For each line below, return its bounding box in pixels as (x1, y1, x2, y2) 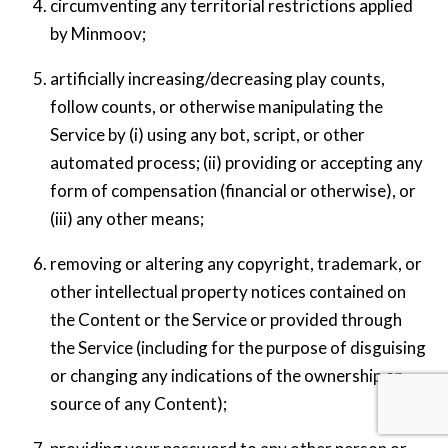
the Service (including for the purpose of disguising (49, 336, 426, 358)
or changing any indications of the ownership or (49, 364, 402, 386)
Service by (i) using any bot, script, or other (49, 123, 365, 145)
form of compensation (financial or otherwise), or (49, 179, 416, 201)
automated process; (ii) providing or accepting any (49, 151, 423, 173)
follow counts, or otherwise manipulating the (49, 95, 383, 117)
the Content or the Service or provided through (49, 308, 402, 330)
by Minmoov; (49, 22, 146, 44)
